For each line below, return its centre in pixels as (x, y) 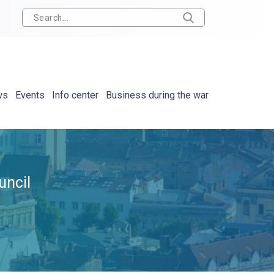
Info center (76, 95)
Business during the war (157, 95)
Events (30, 95)
